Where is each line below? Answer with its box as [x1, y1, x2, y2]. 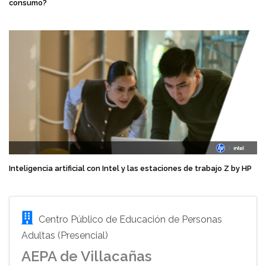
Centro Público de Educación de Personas [36, 214, 222, 225]
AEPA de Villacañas [21, 248, 151, 265]
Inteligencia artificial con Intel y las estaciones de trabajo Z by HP [9, 164, 252, 173]
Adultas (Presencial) [21, 230, 108, 241]
